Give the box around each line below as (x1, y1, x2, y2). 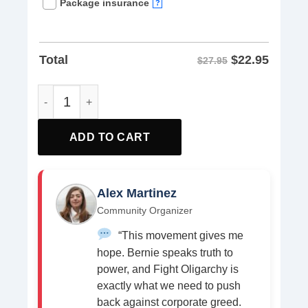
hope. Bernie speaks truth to (97, 247, 233, 259)
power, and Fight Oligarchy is (97, 263, 239, 276)
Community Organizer (97, 205, 192, 217)
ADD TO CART (69, 131, 151, 144)
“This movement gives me (115, 230, 243, 242)
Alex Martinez (97, 186, 177, 201)
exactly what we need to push (97, 280, 241, 292)
